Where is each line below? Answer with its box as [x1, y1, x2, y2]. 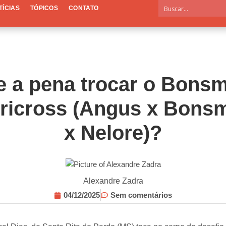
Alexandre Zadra [83, 177, 143, 186]
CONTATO [69, 5, 99, 12]
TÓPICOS [30, 5, 59, 12]
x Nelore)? [64, 122, 162, 144]
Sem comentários [110, 190, 172, 199]
